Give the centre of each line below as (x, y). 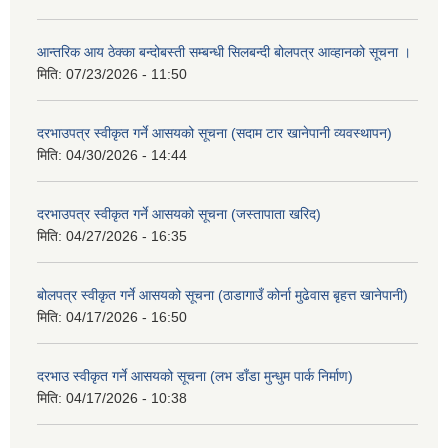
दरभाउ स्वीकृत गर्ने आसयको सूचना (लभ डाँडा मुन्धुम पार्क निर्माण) (195, 375)
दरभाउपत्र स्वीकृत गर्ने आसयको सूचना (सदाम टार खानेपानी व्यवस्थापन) (214, 132)
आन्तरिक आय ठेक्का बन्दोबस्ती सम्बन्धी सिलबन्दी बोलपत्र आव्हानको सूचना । (224, 51)
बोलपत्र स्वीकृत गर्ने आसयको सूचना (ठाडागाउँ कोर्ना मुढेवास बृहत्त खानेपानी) (222, 294)
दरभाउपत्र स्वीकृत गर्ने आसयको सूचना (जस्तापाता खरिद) (179, 213)
